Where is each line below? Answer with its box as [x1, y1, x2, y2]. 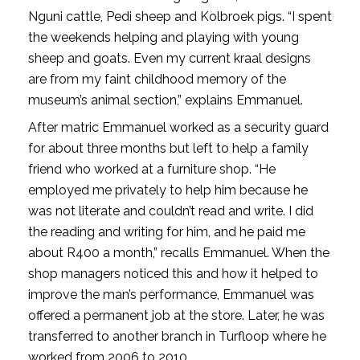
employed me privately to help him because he [27, 182, 308, 198]
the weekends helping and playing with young [27, 29, 299, 45]
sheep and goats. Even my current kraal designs [27, 50, 311, 66]
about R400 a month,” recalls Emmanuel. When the [27, 244, 329, 260]
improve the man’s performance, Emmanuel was [27, 286, 314, 302]
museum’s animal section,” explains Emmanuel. [27, 92, 306, 108]
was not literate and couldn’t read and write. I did [27, 202, 313, 219]
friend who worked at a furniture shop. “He [27, 161, 276, 177]
